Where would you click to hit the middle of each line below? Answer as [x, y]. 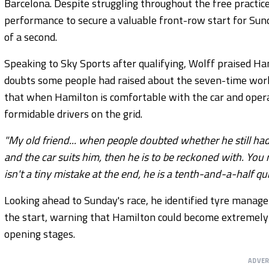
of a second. [31, 37]
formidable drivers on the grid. [73, 113]
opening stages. [40, 234]
